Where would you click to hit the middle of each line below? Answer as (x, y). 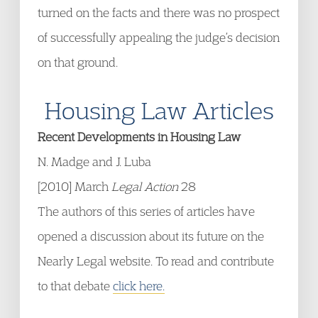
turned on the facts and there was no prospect (159, 12)
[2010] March (75, 186)
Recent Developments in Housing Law (139, 137)
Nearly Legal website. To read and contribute (156, 261)
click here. (139, 286)
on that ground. (78, 62)
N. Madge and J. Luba (94, 161)
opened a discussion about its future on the (151, 236)
